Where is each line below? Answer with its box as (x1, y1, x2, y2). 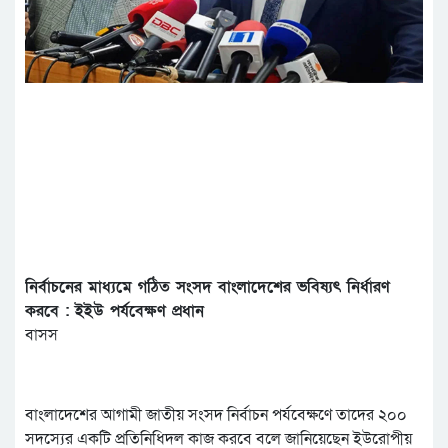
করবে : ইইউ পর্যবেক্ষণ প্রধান (25, 300, 204, 323)
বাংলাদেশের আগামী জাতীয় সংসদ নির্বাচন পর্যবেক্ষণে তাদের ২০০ (25, 404, 407, 427)
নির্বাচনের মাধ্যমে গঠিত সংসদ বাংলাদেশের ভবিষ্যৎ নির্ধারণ (25, 276, 390, 299)
